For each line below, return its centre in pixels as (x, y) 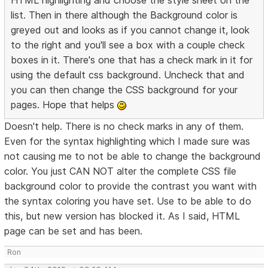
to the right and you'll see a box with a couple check (128, 45)
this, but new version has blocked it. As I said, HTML (122, 216)
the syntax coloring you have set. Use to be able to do (128, 201)
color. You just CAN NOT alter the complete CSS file (121, 171)
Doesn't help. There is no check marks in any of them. (124, 127)
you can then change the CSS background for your (124, 90)
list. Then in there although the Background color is (124, 15)
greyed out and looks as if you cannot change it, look (130, 30)
